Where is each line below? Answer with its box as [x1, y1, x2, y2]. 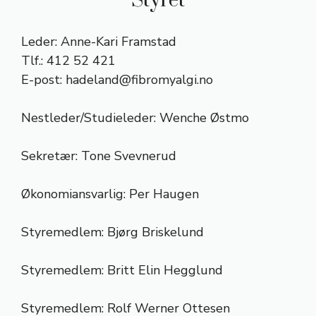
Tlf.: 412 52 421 [21, 52, 116, 70]
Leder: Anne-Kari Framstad [21, 33, 176, 51]
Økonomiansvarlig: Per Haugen [21, 186, 199, 203]
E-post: [21, 71, 66, 89]
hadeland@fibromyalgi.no [66, 71, 213, 89]
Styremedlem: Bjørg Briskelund [21, 224, 204, 241]
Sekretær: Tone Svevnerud [21, 147, 176, 165]
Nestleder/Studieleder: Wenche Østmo [21, 109, 249, 127]
